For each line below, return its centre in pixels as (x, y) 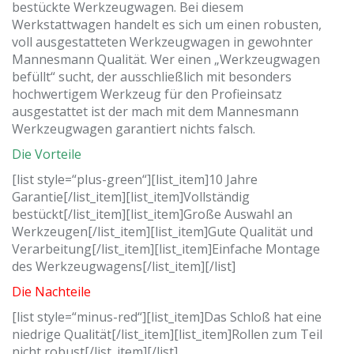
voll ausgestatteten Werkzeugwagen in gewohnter (162, 41)
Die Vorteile (47, 154)
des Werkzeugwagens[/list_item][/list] (124, 266)
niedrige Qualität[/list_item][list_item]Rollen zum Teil (167, 334)
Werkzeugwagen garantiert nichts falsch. (134, 128)
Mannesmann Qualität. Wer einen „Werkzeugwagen (166, 59)
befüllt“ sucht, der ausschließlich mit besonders (152, 76)
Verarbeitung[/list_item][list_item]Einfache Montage (166, 249)
